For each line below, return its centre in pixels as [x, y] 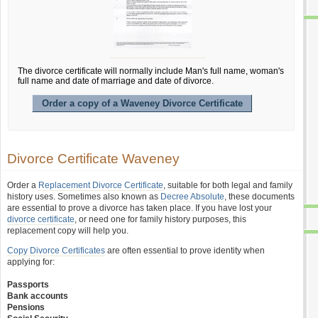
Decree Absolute [192, 197]
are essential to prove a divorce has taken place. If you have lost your [139, 208]
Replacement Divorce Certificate [101, 185]
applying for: [31, 262]
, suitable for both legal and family [228, 185]
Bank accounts [38, 296]
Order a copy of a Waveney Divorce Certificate [142, 103]
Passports [28, 285]
